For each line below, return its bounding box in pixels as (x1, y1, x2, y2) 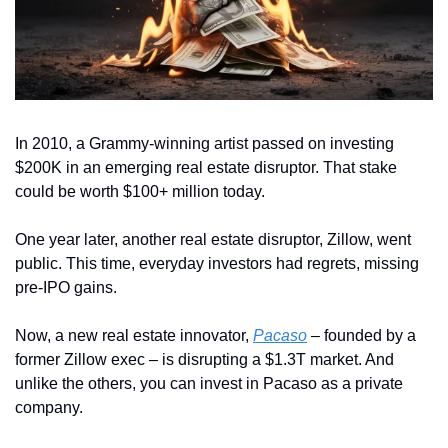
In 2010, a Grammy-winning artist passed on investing (15, 135, 394, 153)
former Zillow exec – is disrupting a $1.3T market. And (15, 351, 394, 369)
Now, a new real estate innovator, (15, 327, 253, 345)
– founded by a (307, 327, 416, 345)
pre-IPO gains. (15, 279, 121, 297)
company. (15, 399, 83, 417)
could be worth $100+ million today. (15, 183, 269, 201)
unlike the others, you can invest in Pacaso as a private (15, 375, 403, 393)
